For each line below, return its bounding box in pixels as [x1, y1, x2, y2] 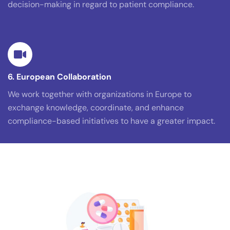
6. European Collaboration [8, 71, 111, 83]
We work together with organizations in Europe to [8, 89, 191, 100]
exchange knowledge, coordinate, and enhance [8, 102, 184, 113]
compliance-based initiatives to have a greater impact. [8, 116, 215, 127]
